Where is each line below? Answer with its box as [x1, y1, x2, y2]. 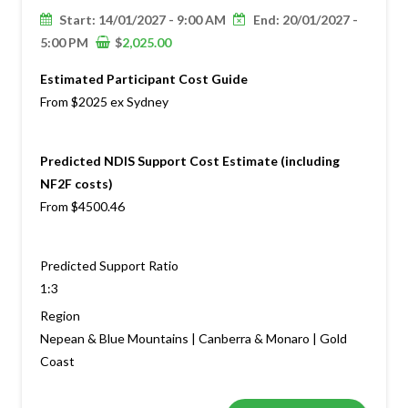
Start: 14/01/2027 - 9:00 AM [56, 12, 226, 27]
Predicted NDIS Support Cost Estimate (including [39, 153, 340, 168]
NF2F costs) [39, 176, 113, 191]
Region [39, 308, 80, 323]
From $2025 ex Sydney [39, 94, 168, 109]
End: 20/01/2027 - [250, 12, 358, 27]
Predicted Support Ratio [39, 258, 178, 273]
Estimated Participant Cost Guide [39, 71, 248, 87]
